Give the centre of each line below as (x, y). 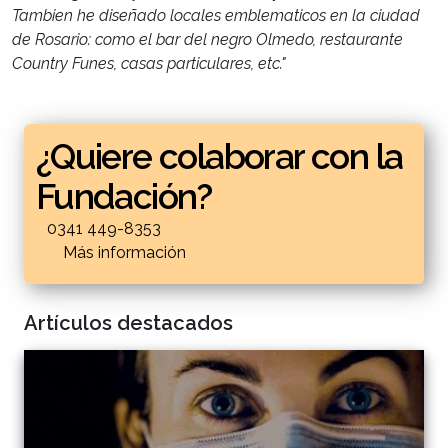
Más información (124, 253)
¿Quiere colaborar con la (219, 157)
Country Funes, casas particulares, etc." (149, 63)
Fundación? (123, 197)
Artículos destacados (128, 322)
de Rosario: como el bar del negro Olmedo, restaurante (207, 39)
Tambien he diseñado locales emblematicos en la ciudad (216, 15)
